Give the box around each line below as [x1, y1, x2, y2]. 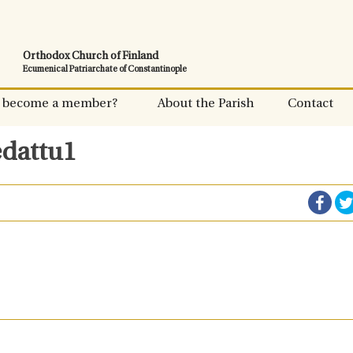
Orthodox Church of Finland [23, 51, 158, 61]
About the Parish [158, 98, 254, 110]
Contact [287, 98, 333, 110]
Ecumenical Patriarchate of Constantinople [23, 65, 187, 74]
